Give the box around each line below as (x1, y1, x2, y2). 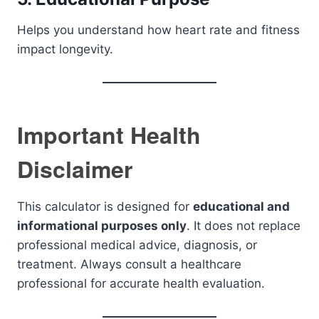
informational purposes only (17, 219, 187, 233)
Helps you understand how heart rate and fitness (17, 23, 300, 37)
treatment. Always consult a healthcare (17, 257, 241, 271)
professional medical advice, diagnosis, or (17, 238, 257, 252)
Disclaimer (17, 152, 132, 185)
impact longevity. (17, 42, 113, 56)
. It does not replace (187, 219, 300, 233)
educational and (193, 199, 290, 214)
